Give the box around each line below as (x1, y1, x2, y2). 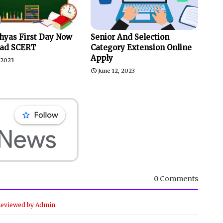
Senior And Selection (90, 32, 169, 42)
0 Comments (154, 174, 198, 183)
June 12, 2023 (98, 67, 135, 74)
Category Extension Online (90, 42, 192, 52)
